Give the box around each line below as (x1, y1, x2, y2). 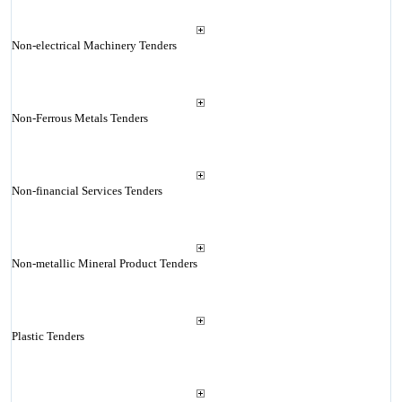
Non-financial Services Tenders (11, 184, 162, 197)
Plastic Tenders (11, 329, 84, 343)
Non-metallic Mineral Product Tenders (11, 257, 197, 270)
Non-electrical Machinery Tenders (11, 39, 177, 52)
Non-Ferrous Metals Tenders (11, 111, 148, 125)
